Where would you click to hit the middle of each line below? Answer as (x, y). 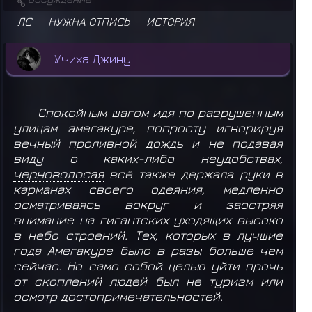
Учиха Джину (92, 58)
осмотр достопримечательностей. (119, 296)
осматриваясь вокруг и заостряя (148, 204)
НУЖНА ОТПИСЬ (89, 21)
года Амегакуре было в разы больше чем (148, 250)
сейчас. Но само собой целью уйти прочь (148, 265)
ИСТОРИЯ (170, 21)
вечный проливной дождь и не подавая (148, 143)
